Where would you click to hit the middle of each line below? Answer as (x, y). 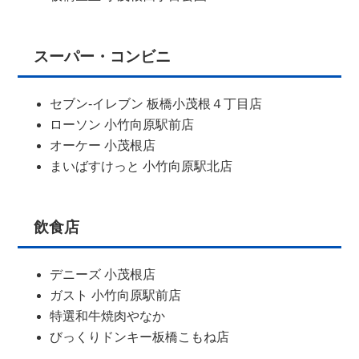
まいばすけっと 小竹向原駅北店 (141, 166)
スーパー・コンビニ (103, 56)
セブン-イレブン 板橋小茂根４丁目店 (156, 103)
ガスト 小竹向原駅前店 (116, 295)
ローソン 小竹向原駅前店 (122, 124)
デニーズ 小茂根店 (103, 274)
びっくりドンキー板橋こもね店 (140, 337)
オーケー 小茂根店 (103, 145)
